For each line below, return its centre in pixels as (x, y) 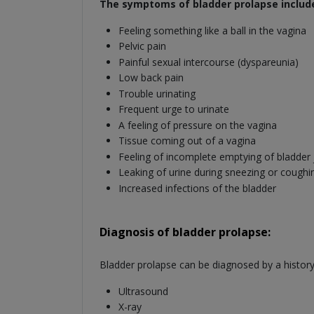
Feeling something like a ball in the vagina (212, 30)
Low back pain (151, 78)
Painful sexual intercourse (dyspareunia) (208, 62)
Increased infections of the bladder (197, 188)
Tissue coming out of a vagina (187, 141)
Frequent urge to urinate (173, 109)
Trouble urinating (157, 93)
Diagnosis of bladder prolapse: (185, 232)
